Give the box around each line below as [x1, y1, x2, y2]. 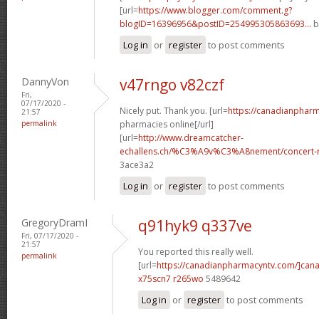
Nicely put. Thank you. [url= [120, 104, 228, 117]
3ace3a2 [120, 158, 154, 171]
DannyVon [21, 74, 69, 88]
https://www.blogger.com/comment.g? [138, 4, 292, 16]
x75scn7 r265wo [138, 272, 204, 285]
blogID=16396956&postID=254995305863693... [120, 17, 311, 30]
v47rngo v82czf [120, 74, 224, 95]
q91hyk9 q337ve [138, 215, 252, 236]
